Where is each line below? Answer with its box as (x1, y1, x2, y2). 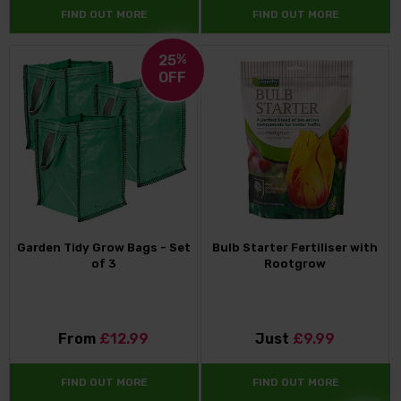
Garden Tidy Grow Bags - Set (16, 240, 191, 254)
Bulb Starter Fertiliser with (211, 240, 378, 254)
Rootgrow (263, 256, 326, 270)
